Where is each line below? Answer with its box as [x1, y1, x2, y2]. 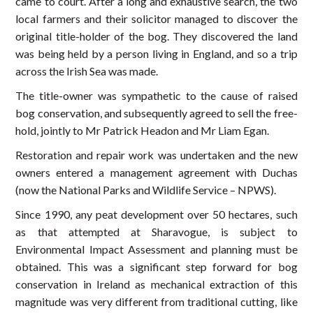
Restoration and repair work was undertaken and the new [15, 147, 298, 161]
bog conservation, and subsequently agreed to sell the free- [15, 105, 298, 119]
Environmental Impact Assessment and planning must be [15, 242, 298, 256]
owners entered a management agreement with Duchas [15, 165, 298, 179]
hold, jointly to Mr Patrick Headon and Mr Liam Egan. [15, 123, 270, 137]
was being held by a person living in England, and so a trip [15, 46, 298, 60]
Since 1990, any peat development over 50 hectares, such [15, 207, 298, 221]
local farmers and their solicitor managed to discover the [15, 11, 298, 25]
